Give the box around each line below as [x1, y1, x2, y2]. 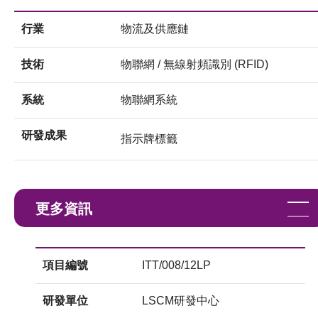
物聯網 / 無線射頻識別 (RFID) [121, 57, 268, 70]
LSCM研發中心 [142, 294, 219, 307]
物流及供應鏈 [121, 22, 189, 35]
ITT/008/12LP [142, 258, 211, 271]
